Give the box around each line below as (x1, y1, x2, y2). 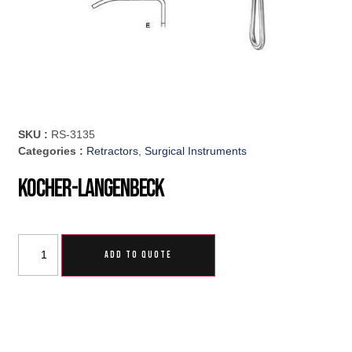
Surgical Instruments (145, 145, 247, 158)
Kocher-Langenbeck (18, 174, 165, 205)
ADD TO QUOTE (104, 249, 173, 262)
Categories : (18, 145, 87, 158)
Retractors (86, 145, 139, 158)
